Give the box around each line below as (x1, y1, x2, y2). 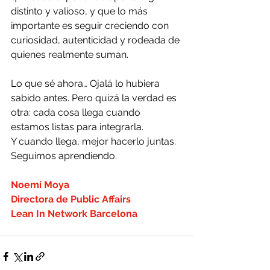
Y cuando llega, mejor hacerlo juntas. (11, 136, 176, 147)
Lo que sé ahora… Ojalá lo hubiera (11, 78, 162, 89)
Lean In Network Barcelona (11, 208, 137, 219)
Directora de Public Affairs (11, 193, 131, 205)
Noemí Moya (11, 179, 69, 190)
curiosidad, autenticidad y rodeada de (11, 34, 182, 46)
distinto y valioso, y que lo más (11, 5, 150, 17)
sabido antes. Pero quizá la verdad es (11, 92, 179, 104)
